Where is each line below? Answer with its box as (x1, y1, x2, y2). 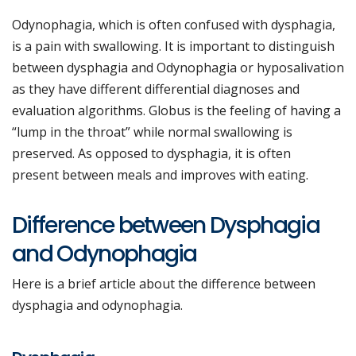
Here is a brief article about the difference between (12, 275, 315, 293)
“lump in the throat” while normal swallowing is (12, 123, 292, 141)
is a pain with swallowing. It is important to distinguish (12, 37, 335, 56)
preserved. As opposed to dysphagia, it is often (12, 145, 291, 163)
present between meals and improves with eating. (12, 166, 308, 184)
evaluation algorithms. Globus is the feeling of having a (12, 102, 341, 120)
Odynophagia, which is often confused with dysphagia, (12, 16, 335, 34)
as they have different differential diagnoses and (12, 80, 300, 99)
